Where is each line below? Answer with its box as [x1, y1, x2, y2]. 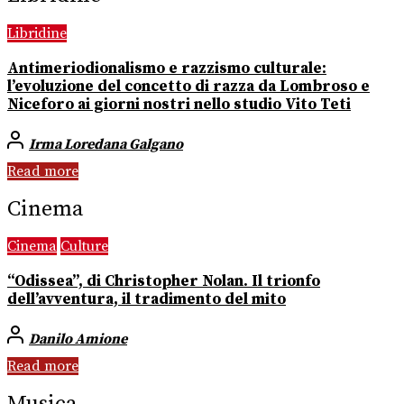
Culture [60, 237, 108, 256]
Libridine [7, 24, 67, 43]
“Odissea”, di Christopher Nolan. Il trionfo [7, 271, 320, 292]
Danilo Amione [29, 329, 127, 348]
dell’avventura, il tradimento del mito [7, 289, 286, 310]
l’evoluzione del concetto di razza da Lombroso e [7, 76, 370, 96]
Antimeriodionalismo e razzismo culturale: [7, 58, 326, 78]
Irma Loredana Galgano [29, 134, 183, 153]
